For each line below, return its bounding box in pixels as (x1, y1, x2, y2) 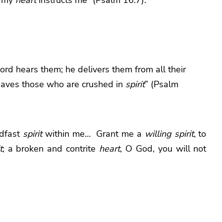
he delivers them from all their (65, 63, 186, 75)
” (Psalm (145, 78, 178, 90)
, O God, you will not (120, 142, 207, 155)
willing (144, 127, 171, 140)
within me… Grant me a (45, 127, 145, 140)
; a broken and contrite (2, 142, 100, 155)
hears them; (13, 63, 63, 75)
